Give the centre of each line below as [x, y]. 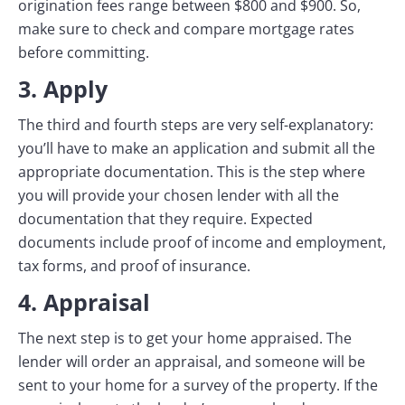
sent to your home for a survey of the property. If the [198, 385]
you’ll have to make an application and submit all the [197, 148]
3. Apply [63, 89]
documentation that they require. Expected [165, 219]
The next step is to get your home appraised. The [185, 338]
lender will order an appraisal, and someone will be [192, 362]
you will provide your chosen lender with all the [179, 195]
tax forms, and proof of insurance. [134, 266]
